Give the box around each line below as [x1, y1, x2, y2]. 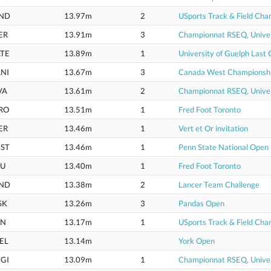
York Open [178, 236, 215, 246]
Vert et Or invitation [178, 123, 248, 133]
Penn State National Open [178, 142, 269, 152]
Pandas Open [178, 198, 224, 208]
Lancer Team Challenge [178, 180, 260, 189]
